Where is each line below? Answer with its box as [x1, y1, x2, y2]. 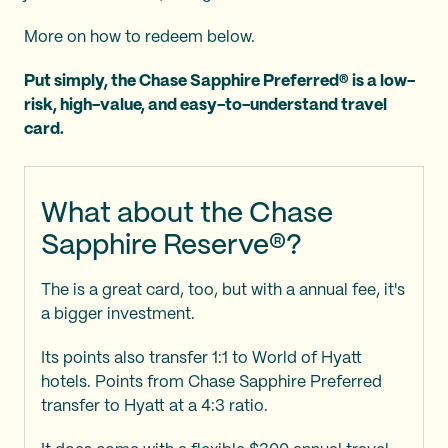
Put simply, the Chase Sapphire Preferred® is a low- [24, 74, 415, 89]
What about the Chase [41, 201, 333, 228]
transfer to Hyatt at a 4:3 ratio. [41, 399, 268, 414]
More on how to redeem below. [24, 30, 259, 45]
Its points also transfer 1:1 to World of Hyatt [41, 351, 362, 366]
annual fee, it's [299, 283, 405, 298]
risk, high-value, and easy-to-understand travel [24, 98, 387, 113]
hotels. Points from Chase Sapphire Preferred [41, 375, 382, 390]
